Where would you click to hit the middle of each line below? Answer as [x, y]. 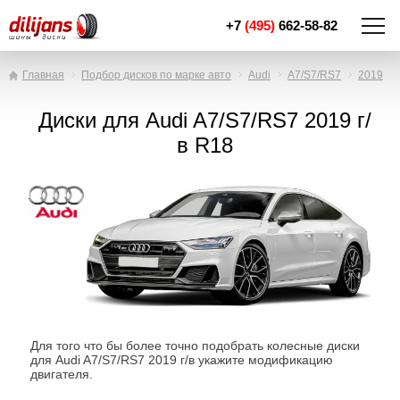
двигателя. [62, 374]
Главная [43, 75]
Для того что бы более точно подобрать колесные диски [195, 346]
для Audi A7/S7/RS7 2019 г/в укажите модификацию [182, 360]
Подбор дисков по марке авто [156, 75]
